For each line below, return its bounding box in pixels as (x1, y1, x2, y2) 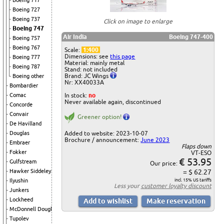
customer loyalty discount (140, 182, 211, 189)
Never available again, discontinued (64, 98, 161, 105)
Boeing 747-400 (168, 33, 213, 40)
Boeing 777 (12, 54, 40, 60)
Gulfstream (9, 158, 36, 164)
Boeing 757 (12, 35, 40, 41)
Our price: (149, 159, 179, 166)
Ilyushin (9, 177, 28, 183)
